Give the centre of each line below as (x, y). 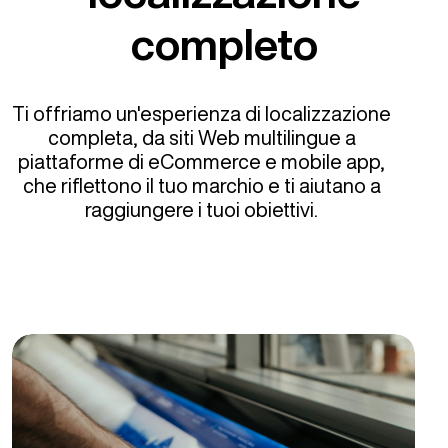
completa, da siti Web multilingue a (201, 137)
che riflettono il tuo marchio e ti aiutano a (201, 185)
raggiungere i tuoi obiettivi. (202, 209)
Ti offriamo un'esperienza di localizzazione (202, 113)
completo (224, 43)
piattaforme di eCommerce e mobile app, (202, 161)
